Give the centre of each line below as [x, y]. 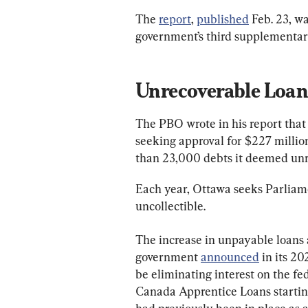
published [223, 19]
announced [230, 256]
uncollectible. [170, 206]
